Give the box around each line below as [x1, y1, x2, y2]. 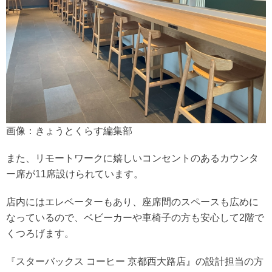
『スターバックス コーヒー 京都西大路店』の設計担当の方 [6, 256, 263, 267]
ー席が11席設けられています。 [6, 168, 143, 179]
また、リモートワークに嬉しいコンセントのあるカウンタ [6, 152, 259, 163]
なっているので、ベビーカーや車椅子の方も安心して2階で [6, 212, 264, 223]
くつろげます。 [6, 228, 74, 239]
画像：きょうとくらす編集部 [6, 125, 132, 136]
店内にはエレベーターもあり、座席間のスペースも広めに [6, 196, 259, 207]
